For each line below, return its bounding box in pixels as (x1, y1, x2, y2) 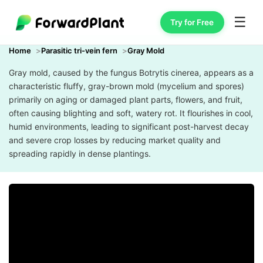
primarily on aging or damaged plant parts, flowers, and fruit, (9, 95, 242, 104)
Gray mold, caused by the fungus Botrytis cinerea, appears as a (9, 68, 254, 77)
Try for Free (170, 17, 214, 27)
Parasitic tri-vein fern (41, 46, 117, 55)
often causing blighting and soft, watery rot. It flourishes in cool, (9, 108, 253, 118)
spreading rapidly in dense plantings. (9, 149, 151, 159)
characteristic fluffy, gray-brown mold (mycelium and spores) (9, 81, 244, 91)
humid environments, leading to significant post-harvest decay (9, 122, 249, 131)
